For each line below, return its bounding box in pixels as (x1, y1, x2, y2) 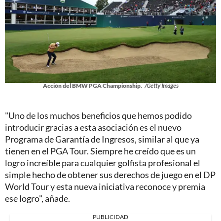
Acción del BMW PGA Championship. (42, 82, 142, 90)
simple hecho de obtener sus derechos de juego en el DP (5, 169, 216, 181)
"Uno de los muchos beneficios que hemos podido (5, 110, 192, 121)
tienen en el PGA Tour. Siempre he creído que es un (5, 146, 196, 157)
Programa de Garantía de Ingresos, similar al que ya (5, 134, 199, 145)
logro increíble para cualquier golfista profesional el (5, 157, 200, 169)
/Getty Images (144, 82, 179, 90)
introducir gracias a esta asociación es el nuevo (5, 122, 182, 133)
